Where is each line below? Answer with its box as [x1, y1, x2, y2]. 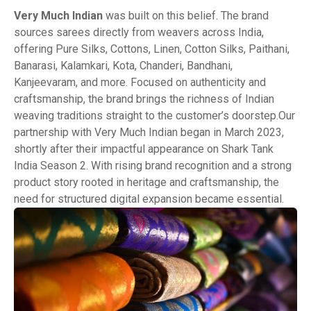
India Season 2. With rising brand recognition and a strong [14, 158, 292, 172]
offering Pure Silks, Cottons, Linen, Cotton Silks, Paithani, [14, 42, 289, 56]
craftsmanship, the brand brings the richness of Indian [14, 92, 274, 106]
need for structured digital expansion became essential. [14, 192, 284, 205]
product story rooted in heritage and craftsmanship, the [14, 175, 279, 189]
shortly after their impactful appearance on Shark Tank [14, 142, 274, 155]
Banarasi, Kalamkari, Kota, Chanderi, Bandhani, [14, 58, 233, 72]
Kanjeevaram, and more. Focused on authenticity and [14, 75, 266, 89]
